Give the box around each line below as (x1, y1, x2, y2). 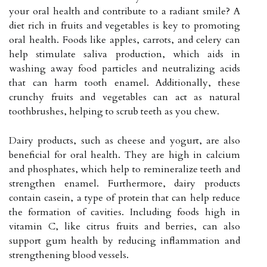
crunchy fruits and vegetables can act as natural (9, 90, 240, 104)
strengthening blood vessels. (9, 248, 129, 262)
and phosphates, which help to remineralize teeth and (9, 162, 240, 176)
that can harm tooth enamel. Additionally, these (9, 76, 240, 89)
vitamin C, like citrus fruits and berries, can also (9, 219, 240, 233)
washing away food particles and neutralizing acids (9, 61, 240, 75)
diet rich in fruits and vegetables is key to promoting (9, 18, 240, 32)
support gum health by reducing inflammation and (9, 234, 240, 247)
